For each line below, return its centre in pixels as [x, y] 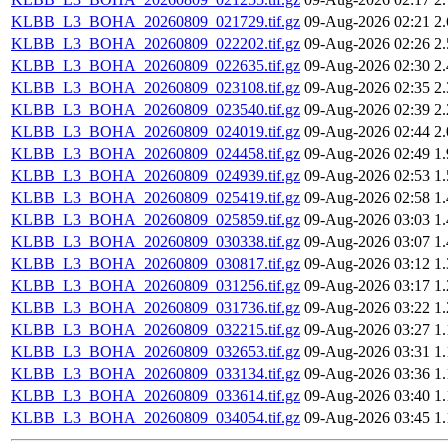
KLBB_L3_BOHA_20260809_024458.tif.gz [155, 154]
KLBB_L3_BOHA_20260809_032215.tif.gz [155, 330]
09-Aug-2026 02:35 [367, 88]
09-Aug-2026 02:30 [367, 66]
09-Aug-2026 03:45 [367, 418]
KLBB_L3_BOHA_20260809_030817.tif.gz [155, 264]
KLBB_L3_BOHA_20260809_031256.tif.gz [155, 286]
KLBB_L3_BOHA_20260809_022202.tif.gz [155, 44]
